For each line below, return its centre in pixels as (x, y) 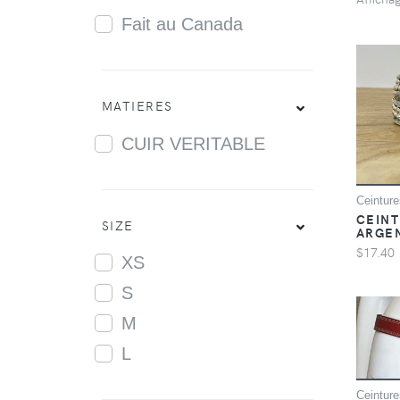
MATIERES (137, 106)
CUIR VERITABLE (193, 143)
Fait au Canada (182, 25)
